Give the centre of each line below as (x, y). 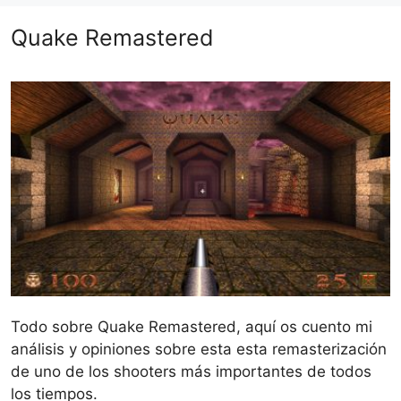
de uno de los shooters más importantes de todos (191, 371)
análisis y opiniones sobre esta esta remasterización (199, 349)
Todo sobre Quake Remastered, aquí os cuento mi (192, 326)
